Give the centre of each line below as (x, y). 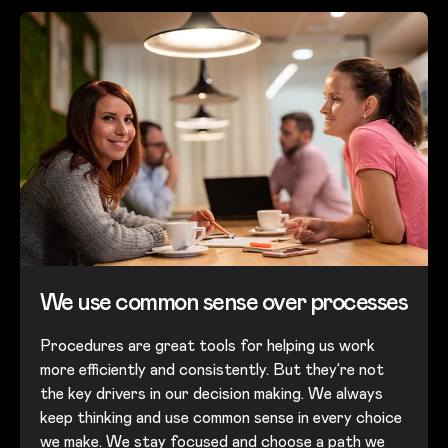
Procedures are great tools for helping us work (207, 346)
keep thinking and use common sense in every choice (221, 418)
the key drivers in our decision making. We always (211, 394)
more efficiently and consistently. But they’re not (212, 370)
